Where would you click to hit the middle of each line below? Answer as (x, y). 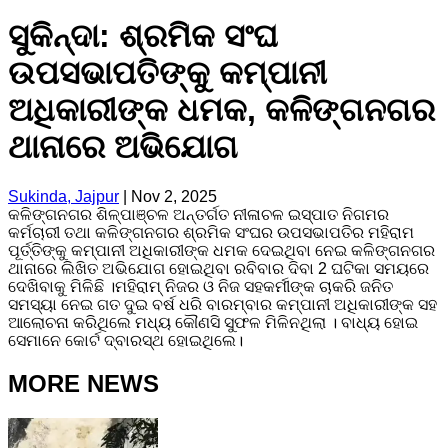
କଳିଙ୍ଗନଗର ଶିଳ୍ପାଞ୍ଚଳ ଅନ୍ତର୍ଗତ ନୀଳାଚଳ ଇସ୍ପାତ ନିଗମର (198, 214)
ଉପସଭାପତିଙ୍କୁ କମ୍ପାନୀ (167, 73)
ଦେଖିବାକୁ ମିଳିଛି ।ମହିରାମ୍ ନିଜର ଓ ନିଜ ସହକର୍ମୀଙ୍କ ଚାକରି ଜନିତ (200, 286)
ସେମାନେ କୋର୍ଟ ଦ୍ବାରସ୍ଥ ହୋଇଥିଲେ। (125, 340)
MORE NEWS (83, 383)
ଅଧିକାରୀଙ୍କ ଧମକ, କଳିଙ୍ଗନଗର (221, 110)
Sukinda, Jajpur (63, 196)
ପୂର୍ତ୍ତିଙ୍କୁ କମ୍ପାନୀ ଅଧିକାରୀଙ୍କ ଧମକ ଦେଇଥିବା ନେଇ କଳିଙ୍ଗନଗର (221, 250)
